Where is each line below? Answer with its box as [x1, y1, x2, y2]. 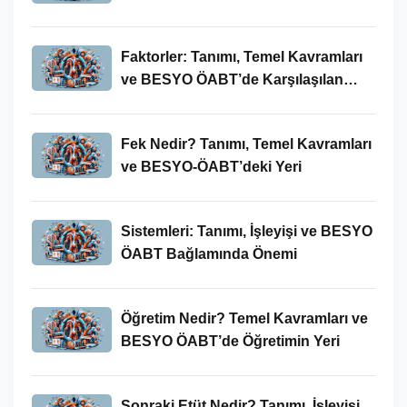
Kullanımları [120, 94, 203, 110]
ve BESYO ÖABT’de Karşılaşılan [120, 71, 343, 87]
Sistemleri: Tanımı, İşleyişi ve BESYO [120, 223, 372, 239]
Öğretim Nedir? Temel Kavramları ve [120, 310, 368, 326]
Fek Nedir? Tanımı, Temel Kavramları [120, 135, 372, 152]
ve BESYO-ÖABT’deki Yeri [120, 158, 302, 174]
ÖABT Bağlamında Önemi [120, 245, 297, 262]
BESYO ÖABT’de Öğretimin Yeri [120, 333, 340, 349]
